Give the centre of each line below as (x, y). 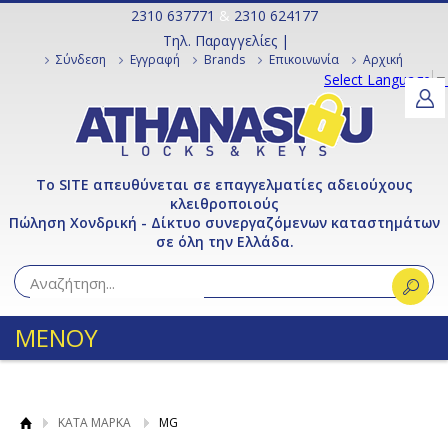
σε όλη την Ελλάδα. (224, 241)
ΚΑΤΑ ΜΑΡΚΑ (95, 422)
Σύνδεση (81, 59)
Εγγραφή (155, 59)
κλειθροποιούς (224, 203)
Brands (224, 59)
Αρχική (383, 59)
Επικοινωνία (304, 59)
